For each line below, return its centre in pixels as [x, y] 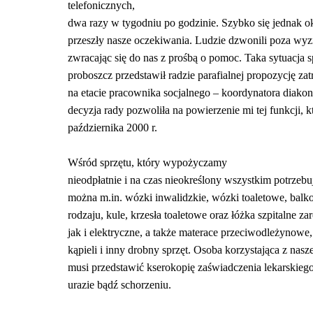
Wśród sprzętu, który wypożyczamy [147, 162]
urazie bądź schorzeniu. [119, 285]
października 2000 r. [112, 128]
